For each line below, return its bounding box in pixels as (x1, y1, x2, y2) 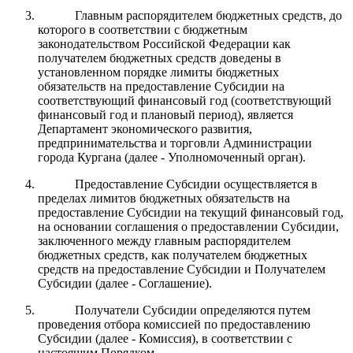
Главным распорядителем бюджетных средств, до (74, 8, 342, 22)
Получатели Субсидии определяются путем (74, 303, 310, 317)
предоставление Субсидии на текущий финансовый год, (38, 205, 344, 219)
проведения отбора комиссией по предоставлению (38, 317, 310, 331)
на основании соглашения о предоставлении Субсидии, (38, 219, 339, 233)
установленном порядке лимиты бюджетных (38, 65, 279, 79)
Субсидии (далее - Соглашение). (38, 276, 212, 290)
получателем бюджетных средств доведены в (38, 50, 281, 65)
